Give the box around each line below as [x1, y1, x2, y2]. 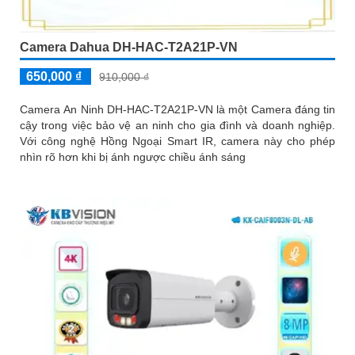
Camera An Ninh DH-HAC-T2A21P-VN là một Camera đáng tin [20, 103, 335, 116]
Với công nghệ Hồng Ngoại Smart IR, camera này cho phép [20, 135, 335, 148]
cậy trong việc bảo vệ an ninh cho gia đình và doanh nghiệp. [20, 119, 335, 132]
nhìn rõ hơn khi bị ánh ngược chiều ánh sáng [20, 151, 246, 164]
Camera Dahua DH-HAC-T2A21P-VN [20, 40, 238, 55]
